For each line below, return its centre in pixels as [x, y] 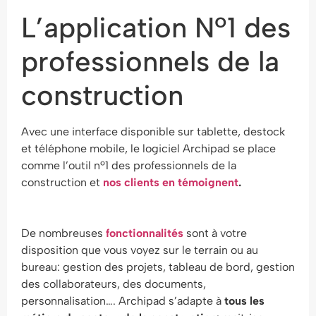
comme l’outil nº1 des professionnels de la [129, 165]
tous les [244, 301]
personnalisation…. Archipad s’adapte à [123, 301]
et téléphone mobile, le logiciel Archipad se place [148, 148]
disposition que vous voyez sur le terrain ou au [140, 250]
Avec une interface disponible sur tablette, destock [153, 132]
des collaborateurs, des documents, [114, 284]
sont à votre [215, 233]
